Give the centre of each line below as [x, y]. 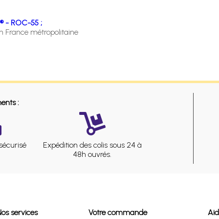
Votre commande [118, 212]
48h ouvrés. [92, 154]
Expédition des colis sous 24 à [92, 145]
